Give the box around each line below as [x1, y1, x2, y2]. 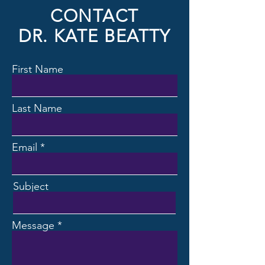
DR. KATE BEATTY [18, 25, 171, 46]
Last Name [12, 102, 62, 115]
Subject [13, 180, 49, 193]
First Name [12, 63, 63, 76]
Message [12, 219, 54, 232]
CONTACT [50, 5, 139, 26]
